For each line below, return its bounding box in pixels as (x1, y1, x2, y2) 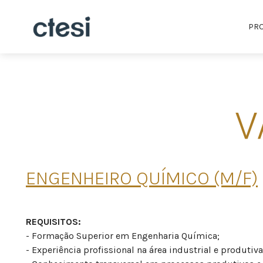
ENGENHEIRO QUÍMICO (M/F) (26, 167, 258, 190)
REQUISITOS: (26, 216, 81, 228)
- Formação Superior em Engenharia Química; (26, 230, 220, 242)
